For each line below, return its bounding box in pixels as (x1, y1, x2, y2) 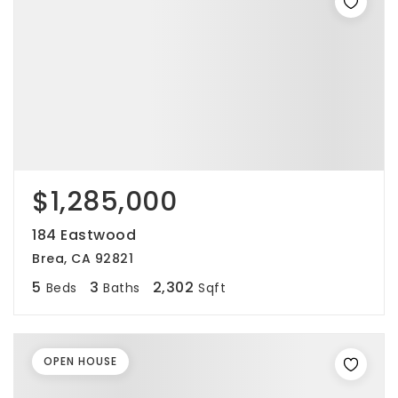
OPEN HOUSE (44, 354, 117, 369)
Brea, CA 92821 (32, 250, 133, 267)
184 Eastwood (32, 225, 136, 245)
